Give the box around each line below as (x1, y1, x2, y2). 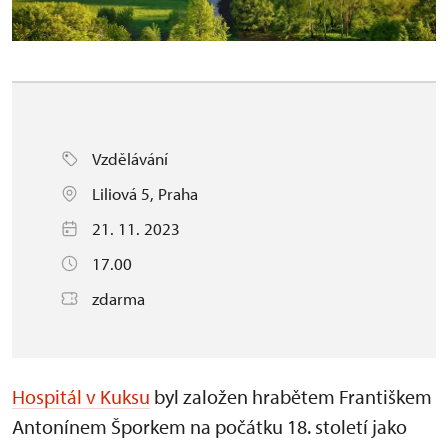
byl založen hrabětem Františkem (150, 383, 432, 409)
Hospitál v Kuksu (12, 383, 150, 409)
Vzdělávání (92, 147, 168, 169)
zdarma (92, 287, 145, 309)
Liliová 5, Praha (92, 182, 198, 204)
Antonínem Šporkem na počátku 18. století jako (12, 413, 407, 439)
